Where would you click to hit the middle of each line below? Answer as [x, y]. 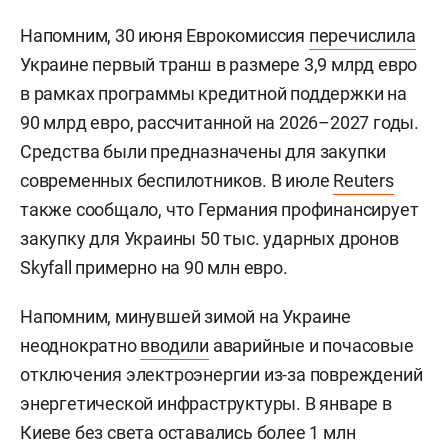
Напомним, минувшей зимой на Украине [185, 316]
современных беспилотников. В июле [177, 180]
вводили [175, 345]
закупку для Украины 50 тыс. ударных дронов [209, 238]
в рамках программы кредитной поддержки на [213, 93]
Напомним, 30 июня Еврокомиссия [164, 35]
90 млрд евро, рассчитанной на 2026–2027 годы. [219, 122]
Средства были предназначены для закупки [203, 151]
